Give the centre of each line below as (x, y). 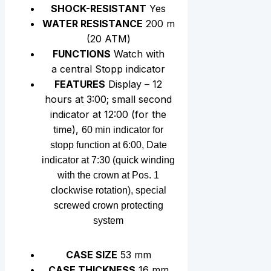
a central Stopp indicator (109, 69)
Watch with (137, 54)
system (109, 221)
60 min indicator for (123, 130)
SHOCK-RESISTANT (99, 9)
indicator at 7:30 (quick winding (109, 160)
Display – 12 (134, 84)
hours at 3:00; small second (109, 100)
